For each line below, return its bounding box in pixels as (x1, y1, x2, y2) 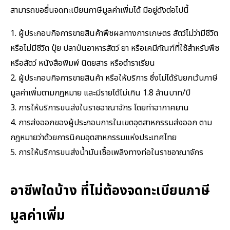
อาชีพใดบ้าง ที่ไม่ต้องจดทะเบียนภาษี (10, 181, 210, 202)
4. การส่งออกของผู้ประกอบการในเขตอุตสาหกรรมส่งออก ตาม (10, 117, 212, 129)
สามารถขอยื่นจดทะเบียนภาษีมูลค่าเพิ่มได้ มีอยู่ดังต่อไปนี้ (10, 4, 189, 17)
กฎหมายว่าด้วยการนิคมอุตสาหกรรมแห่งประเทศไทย (10, 131, 177, 144)
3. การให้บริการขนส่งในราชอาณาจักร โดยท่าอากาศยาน (10, 102, 189, 114)
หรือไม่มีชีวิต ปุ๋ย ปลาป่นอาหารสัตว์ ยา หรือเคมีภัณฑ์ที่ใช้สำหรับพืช (10, 42, 219, 55)
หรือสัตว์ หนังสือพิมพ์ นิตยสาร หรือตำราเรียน (10, 57, 155, 70)
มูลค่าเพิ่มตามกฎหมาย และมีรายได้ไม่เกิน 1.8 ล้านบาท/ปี (10, 87, 190, 100)
